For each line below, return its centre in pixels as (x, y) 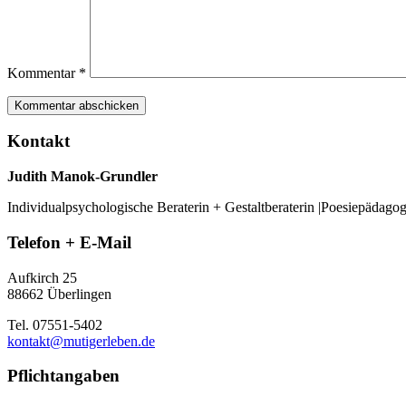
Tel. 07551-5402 (55, 324)
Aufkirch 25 (42, 277)
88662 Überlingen (59, 294)
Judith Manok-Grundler (82, 177)
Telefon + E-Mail (69, 242)
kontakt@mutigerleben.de (81, 341)
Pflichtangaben (63, 376)
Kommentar (43, 72)
